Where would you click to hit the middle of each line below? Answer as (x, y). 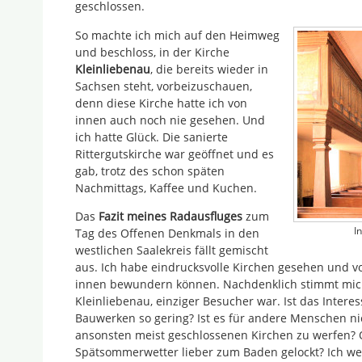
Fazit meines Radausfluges (170, 216)
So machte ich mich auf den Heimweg (177, 35)
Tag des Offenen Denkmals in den (167, 233)
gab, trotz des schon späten (150, 170)
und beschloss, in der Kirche (152, 52)
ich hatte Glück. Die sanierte (152, 137)
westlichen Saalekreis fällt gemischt (172, 250)
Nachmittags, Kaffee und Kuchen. (166, 187)
